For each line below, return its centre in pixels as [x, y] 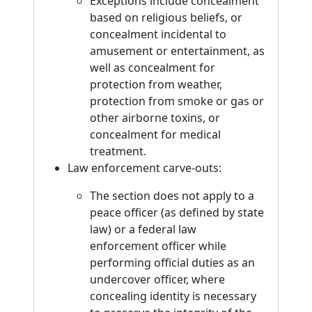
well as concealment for [153, 68]
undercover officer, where [157, 279]
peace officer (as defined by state [177, 212]
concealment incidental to [158, 34]
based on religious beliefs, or [166, 17]
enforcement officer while [158, 246]
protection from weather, [156, 84]
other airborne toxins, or [155, 118]
